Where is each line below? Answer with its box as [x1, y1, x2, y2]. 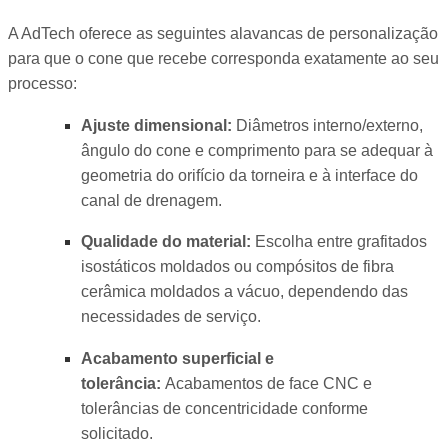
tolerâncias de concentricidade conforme [80, 399, 368, 417]
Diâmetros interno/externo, [231, 116, 423, 134]
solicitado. [80, 424, 153, 442]
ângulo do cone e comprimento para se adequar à [80, 141, 433, 159]
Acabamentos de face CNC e [160, 374, 372, 392]
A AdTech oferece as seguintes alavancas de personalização [8, 25, 438, 43]
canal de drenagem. [80, 191, 222, 209]
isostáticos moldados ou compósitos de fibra [80, 258, 394, 276]
